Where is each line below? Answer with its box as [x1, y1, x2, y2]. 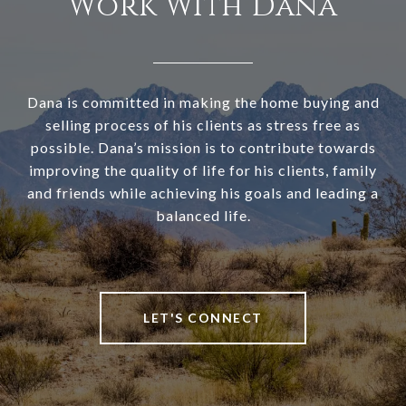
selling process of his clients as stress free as [45, 116, 361, 134]
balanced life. [155, 207, 251, 225]
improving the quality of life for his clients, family [29, 161, 377, 179]
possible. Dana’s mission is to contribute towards [30, 139, 376, 157]
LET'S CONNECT [143, 310, 263, 326]
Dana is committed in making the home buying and [26, 93, 380, 111]
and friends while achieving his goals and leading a [27, 184, 379, 202]
